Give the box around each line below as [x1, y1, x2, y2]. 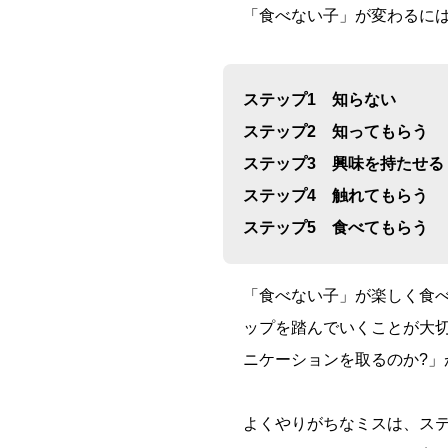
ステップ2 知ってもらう [243, 123, 428, 141]
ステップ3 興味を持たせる [243, 155, 444, 173]
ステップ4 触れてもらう [243, 187, 428, 205]
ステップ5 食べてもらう [243, 219, 428, 237]
